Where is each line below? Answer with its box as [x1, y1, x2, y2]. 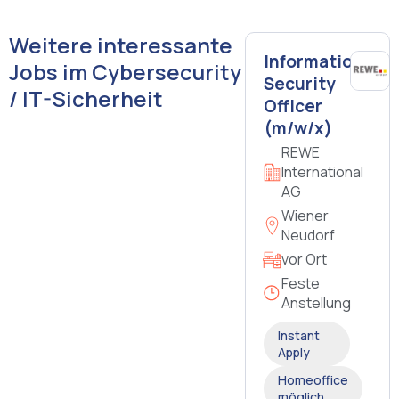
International [281, 162, 363, 183]
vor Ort [281, 249, 327, 270]
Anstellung [281, 293, 351, 313]
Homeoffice [277, 371, 348, 389]
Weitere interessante [9, 30, 232, 61]
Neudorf [281, 225, 335, 246]
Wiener [281, 206, 329, 226]
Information [263, 50, 363, 74]
